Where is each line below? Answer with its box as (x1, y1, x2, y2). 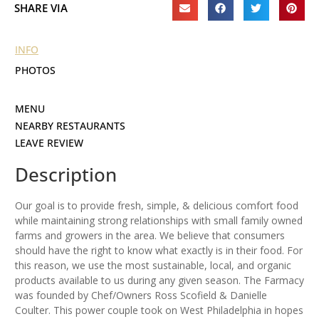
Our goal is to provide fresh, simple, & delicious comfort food (15, 199, 298, 213)
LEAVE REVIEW (15, 136, 83, 150)
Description (15, 162, 117, 188)
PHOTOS (15, 63, 56, 78)
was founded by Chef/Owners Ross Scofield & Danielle (15, 288, 267, 303)
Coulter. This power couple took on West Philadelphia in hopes (15, 303, 303, 318)
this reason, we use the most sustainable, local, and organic (15, 258, 291, 273)
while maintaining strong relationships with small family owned (15, 214, 303, 228)
